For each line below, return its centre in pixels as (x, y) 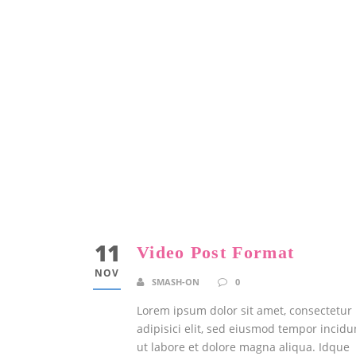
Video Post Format (216, 252)
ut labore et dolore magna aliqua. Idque (243, 347)
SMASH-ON (176, 282)
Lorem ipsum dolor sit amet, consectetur (244, 310)
